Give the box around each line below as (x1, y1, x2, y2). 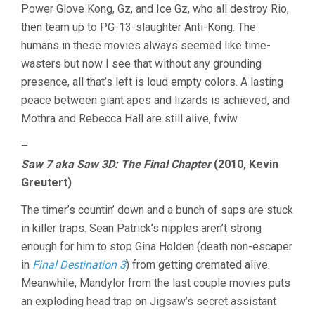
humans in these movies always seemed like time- (21, 39, 271, 52)
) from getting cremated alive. (126, 258, 270, 271)
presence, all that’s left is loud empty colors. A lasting (21, 75, 283, 89)
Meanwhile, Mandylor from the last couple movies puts (21, 276, 290, 290)
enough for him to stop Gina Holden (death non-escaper (21, 240, 292, 253)
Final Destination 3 (32, 258, 126, 271)
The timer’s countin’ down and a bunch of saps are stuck (21, 203, 293, 217)
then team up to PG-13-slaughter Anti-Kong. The (21, 20, 256, 34)
